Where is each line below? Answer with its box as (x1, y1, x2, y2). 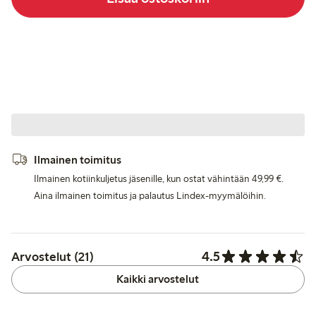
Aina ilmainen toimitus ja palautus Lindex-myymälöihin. (34, 190, 266, 202)
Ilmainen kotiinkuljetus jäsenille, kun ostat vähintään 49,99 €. (34, 173, 284, 186)
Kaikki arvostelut (116, 272, 200, 286)
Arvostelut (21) (11, 248, 94, 265)
